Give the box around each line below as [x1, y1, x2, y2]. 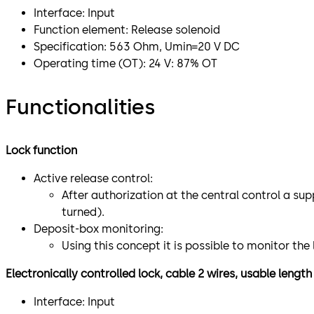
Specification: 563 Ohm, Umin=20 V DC [34, 39, 240, 53]
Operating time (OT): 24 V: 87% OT [34, 56, 217, 70]
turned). [62, 205, 107, 219]
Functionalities [6, 93, 155, 120]
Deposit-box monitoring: [34, 221, 163, 235]
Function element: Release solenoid [34, 22, 220, 36]
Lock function [6, 143, 77, 157]
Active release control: [34, 171, 153, 185]
